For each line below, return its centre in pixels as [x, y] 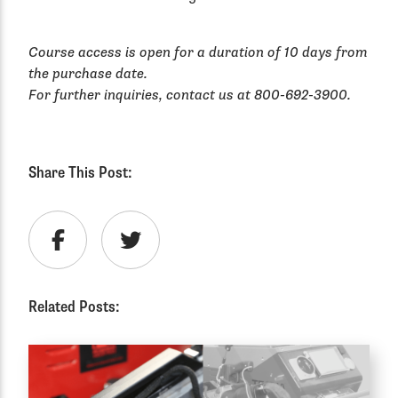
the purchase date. [88, 74]
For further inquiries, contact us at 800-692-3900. [190, 96]
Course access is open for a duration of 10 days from [198, 53]
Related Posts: [74, 307]
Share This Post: [80, 173]
